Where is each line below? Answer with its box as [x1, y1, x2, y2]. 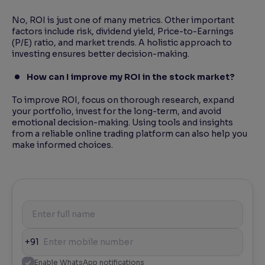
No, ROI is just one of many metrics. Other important [12, 15, 234, 26]
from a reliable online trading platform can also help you [12, 128, 247, 140]
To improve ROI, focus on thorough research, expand [12, 95, 234, 106]
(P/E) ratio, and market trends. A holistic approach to [12, 37, 232, 49]
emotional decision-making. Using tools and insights [12, 117, 233, 128]
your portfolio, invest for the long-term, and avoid [12, 106, 221, 117]
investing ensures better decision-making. [12, 49, 193, 60]
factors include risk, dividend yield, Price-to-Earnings [12, 26, 234, 37]
